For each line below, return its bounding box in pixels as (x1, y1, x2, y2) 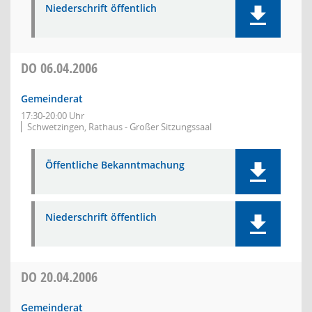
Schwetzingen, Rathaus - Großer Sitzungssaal (27, 120, 212, 133)
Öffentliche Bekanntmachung (45, 158, 185, 171)
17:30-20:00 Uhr (21, 109, 84, 122)
